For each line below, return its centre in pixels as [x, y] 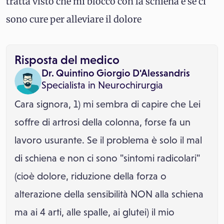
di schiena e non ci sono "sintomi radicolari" [107, 158]
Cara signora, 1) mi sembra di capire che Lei [107, 104]
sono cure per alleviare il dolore [74, 19]
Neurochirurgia [130, 85]
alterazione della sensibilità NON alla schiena [109, 194]
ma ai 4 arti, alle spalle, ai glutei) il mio [94, 212]
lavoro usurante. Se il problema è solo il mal [108, 140]
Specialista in [68, 85]
